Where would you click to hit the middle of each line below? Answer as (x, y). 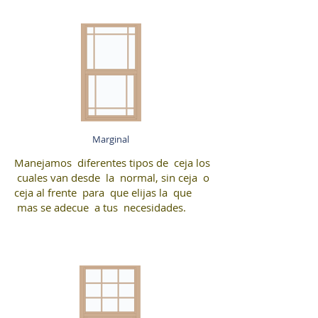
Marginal (111, 139)
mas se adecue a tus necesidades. (100, 207)
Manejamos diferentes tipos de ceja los (112, 163)
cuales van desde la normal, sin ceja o (112, 177)
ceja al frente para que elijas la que (103, 192)
